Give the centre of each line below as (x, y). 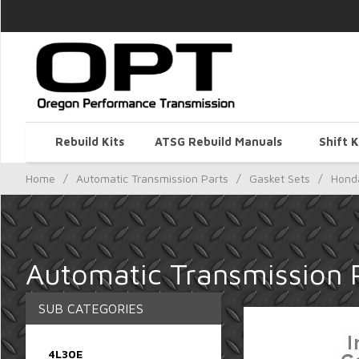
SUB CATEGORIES (91, 308)
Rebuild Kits (90, 141)
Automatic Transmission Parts (152, 178)
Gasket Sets (280, 178)
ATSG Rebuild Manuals (218, 141)
